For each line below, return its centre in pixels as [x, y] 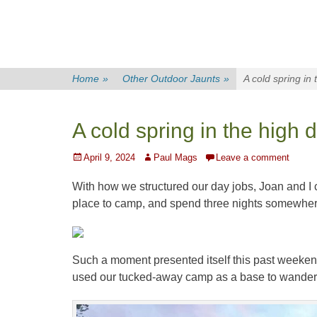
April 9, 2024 [109, 157]
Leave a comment [253, 157]
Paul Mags [175, 157]
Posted [86, 157]
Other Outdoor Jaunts [171, 79]
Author [155, 157]
